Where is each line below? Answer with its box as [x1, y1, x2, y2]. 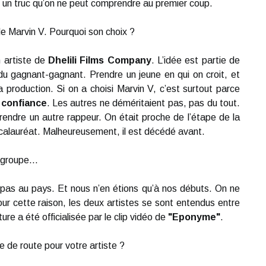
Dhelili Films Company [48, 55, 151, 65]
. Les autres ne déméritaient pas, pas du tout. [46, 98, 240, 108]
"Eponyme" [168, 212, 220, 222]
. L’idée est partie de [151, 55, 240, 65]
